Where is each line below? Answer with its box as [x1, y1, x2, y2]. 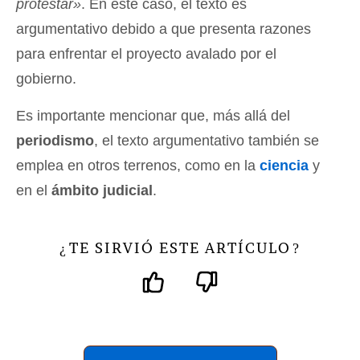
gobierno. [16, 70, 76, 87]
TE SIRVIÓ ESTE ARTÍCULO [69, 238, 291, 257]
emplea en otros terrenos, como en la [16, 157, 260, 174]
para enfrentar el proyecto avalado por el [16, 45, 276, 62]
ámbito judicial [51, 182, 153, 198]
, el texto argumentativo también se [94, 132, 319, 149]
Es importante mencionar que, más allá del [16, 107, 290, 124]
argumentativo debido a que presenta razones [16, 20, 311, 37]
